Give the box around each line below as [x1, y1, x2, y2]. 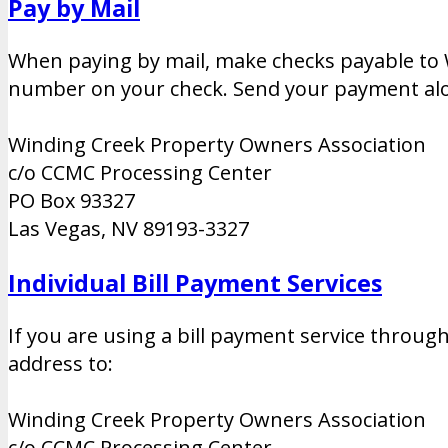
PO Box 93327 [8, 187, 135, 215]
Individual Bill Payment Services [8, 266, 382, 299]
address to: [8, 349, 113, 377]
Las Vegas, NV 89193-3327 [8, 215, 249, 243]
